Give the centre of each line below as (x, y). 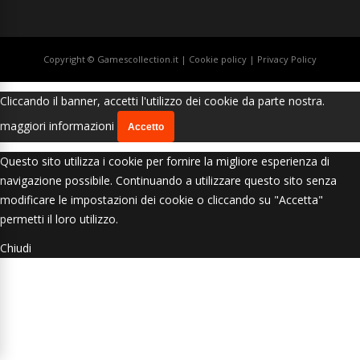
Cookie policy (219, 59)
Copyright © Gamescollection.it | (116, 59)
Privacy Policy (287, 59)
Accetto (146, 127)
